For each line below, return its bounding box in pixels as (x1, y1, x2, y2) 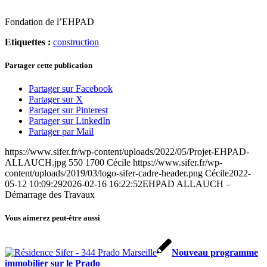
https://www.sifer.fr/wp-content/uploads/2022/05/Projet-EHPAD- (5, 147, 249, 157)
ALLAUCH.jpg (5, 157, 66, 168)
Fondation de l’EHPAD (5, 16, 94, 27)
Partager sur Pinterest (29, 105, 108, 116)
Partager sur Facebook (29, 83, 113, 94)
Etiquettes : (5, 36, 51, 47)
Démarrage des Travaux (5, 190, 95, 200)
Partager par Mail (29, 126, 94, 137)
